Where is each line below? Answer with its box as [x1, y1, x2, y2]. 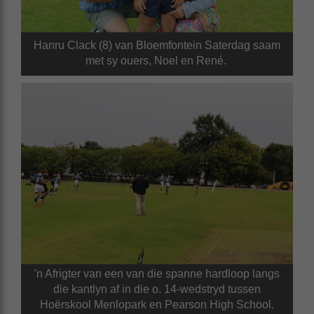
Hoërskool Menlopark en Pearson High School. [40, 298, 274, 310]
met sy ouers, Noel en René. [85, 55, 229, 67]
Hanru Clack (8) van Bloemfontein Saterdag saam [34, 39, 280, 52]
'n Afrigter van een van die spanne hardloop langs [34, 267, 280, 280]
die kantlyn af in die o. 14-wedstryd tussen [53, 282, 261, 295]
